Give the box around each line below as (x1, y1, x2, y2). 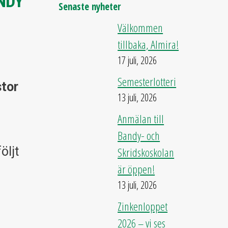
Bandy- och (118, 128, 160, 144)
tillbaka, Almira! (118, 37, 179, 52)
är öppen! (118, 161, 155, 177)
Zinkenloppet (118, 198, 168, 214)
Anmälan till (118, 111, 164, 127)
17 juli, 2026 (118, 53, 157, 67)
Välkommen (118, 20, 163, 36)
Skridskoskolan (118, 145, 175, 160)
